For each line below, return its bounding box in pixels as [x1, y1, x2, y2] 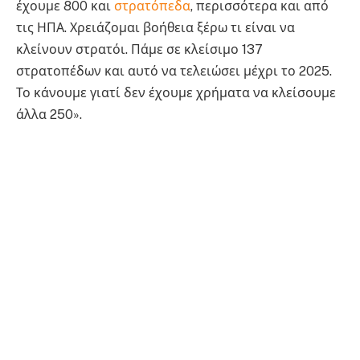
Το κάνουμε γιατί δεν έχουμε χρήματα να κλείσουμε [16, 84, 336, 100]
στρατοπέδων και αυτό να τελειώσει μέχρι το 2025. [16, 63, 332, 79]
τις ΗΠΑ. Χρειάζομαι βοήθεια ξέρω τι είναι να [16, 19, 295, 35]
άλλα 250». [16, 106, 82, 122]
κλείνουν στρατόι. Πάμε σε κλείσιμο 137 [16, 41, 263, 57]
